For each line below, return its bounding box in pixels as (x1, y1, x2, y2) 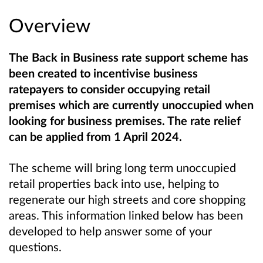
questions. (9, 239, 62, 254)
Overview (9, 13, 90, 36)
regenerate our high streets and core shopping (9, 191, 245, 206)
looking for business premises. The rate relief (9, 113, 241, 127)
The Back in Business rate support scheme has (9, 49, 248, 64)
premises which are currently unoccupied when (9, 97, 254, 112)
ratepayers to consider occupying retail (9, 81, 210, 96)
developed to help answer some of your (9, 223, 212, 238)
